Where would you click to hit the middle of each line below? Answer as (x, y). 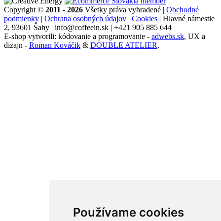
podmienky (21, 18)
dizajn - (17, 45)
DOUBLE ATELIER (124, 45)
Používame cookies (128, 212)
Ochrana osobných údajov (85, 18)
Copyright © (25, 9)
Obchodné (183, 9)
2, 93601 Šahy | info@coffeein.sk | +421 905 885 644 (88, 27)
